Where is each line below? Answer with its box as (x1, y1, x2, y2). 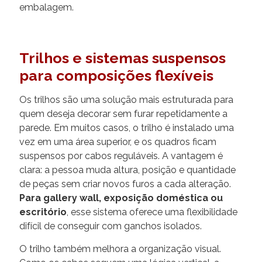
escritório (19, 206, 67, 218)
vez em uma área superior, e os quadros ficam (19, 136, 216, 147)
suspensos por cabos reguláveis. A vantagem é (19, 150, 223, 161)
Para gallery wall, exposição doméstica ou (19, 192, 223, 204)
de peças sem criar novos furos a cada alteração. (19, 178, 231, 189)
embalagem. (19, 1, 74, 13)
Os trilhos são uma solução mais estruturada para (19, 94, 233, 105)
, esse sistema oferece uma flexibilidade (67, 206, 237, 218)
